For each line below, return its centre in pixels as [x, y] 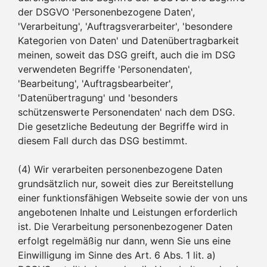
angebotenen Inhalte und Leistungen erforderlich [128, 212]
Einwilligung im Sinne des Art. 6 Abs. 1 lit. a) [117, 255]
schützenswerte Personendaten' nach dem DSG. [126, 112]
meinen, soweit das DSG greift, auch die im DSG [127, 55]
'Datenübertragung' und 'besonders [98, 97]
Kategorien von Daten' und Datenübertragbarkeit [128, 40]
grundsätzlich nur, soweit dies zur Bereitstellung [126, 183]
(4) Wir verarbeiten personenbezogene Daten [120, 169]
